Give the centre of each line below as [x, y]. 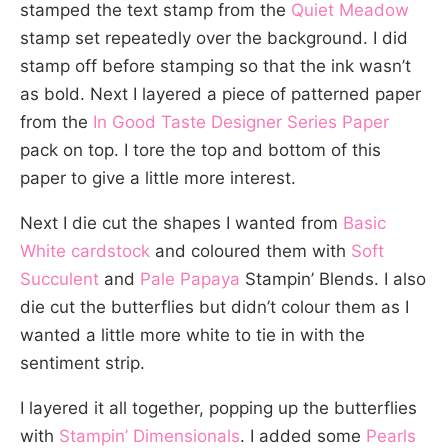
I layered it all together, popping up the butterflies [218, 408]
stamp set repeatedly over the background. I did [214, 38]
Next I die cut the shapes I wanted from [181, 223]
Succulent [59, 279]
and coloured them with [248, 251]
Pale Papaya [190, 279]
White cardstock [85, 251]
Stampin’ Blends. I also [333, 279]
